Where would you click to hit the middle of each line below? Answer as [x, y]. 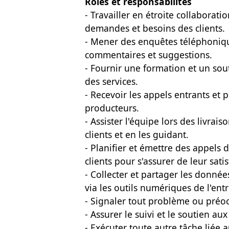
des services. [111, 81]
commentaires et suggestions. [148, 55]
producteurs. [112, 108]
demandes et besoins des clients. [155, 28]
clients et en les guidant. [137, 134]
